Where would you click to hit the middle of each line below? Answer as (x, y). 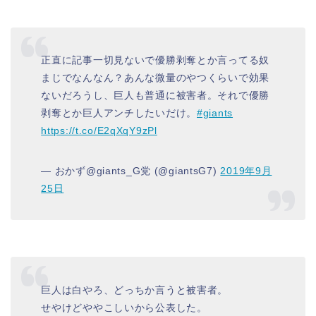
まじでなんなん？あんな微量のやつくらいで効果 (156, 78)
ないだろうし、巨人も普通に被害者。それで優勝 (156, 96)
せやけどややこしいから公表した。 (124, 307)
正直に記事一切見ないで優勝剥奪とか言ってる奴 (156, 60)
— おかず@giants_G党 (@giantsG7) (131, 171)
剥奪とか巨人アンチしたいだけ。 (119, 113)
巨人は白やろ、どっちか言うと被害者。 (135, 290)
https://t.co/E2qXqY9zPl (99, 131)
